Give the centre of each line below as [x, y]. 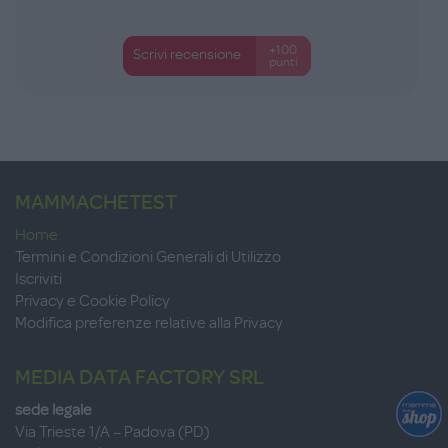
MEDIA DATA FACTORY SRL [139, 376]
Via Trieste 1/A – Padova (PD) [112, 431]
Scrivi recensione [187, 54]
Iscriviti [38, 278]
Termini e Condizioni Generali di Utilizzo [148, 256]
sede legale [53, 409]
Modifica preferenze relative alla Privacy [149, 322]
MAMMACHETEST [96, 201]
